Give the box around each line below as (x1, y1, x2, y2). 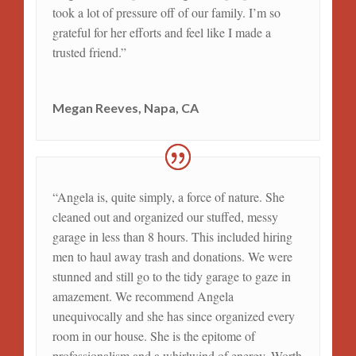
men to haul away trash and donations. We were (52, 247, 292, 265)
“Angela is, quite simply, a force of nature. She (52, 188, 284, 205)
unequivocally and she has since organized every (52, 307, 295, 324)
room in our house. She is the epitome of (52, 327, 255, 344)
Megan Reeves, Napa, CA (52, 100, 199, 115)
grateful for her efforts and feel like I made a (52, 24, 271, 41)
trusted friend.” (52, 44, 126, 60)
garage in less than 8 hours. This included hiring (52, 227, 292, 245)
